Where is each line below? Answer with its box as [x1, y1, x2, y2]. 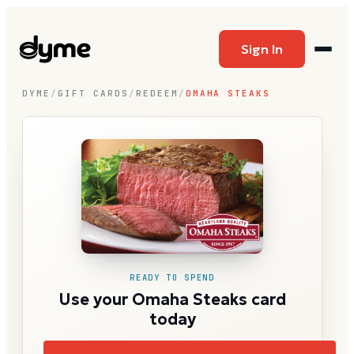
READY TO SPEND [130, 271, 215, 283]
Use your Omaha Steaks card [58, 288, 286, 310]
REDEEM [135, 88, 179, 99]
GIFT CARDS [57, 88, 129, 99]
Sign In [241, 41, 283, 57]
